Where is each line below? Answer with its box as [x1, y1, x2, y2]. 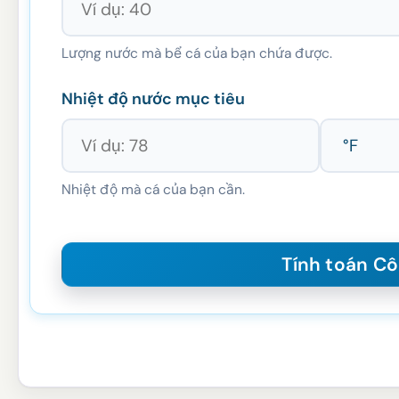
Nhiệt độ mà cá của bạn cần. [61, 181, 245, 199]
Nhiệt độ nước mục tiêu [61, 88, 245, 110]
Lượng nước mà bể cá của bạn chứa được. [61, 45, 332, 63]
